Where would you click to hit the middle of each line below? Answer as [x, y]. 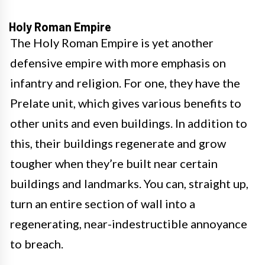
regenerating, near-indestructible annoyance [129, 223]
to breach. [37, 243]
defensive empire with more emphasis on [118, 62]
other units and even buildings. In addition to [129, 123]
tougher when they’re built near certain [114, 163]
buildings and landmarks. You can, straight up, [129, 183]
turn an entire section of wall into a [103, 203]
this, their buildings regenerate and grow [118, 143]
